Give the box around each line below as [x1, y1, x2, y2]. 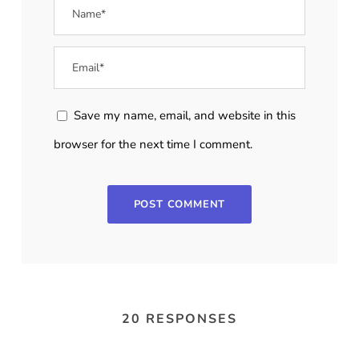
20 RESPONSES [122, 310, 237, 329]
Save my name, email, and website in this [74, 107, 296, 124]
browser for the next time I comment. [54, 136, 252, 153]
